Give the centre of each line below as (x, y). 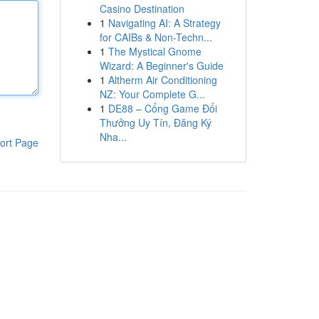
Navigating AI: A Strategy (164, 23)
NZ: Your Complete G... (152, 94)
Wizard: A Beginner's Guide (161, 66)
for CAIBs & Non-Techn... (156, 37)
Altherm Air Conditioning (162, 80)
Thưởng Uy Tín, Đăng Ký (155, 122)
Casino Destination (142, 9)
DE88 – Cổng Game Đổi (162, 108)
